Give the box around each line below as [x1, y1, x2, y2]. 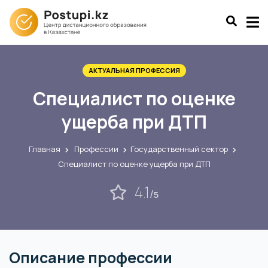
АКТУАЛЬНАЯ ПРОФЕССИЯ [88, 66, 180, 75]
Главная [28, 144, 60, 154]
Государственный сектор [130, 144, 228, 154]
